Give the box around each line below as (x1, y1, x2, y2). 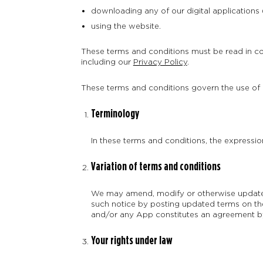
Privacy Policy (133, 58, 187, 66)
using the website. (90, 22, 161, 31)
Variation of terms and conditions (90, 161, 221, 173)
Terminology (90, 107, 139, 120)
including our (80, 58, 133, 66)
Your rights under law (90, 235, 173, 247)
